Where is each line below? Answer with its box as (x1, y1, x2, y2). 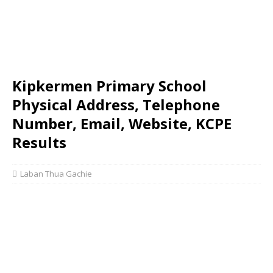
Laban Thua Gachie (20, 168, 92, 179)
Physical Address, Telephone (12, 94, 220, 115)
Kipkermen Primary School (12, 76, 207, 96)
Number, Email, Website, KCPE (12, 113, 232, 133)
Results (12, 132, 66, 152)
